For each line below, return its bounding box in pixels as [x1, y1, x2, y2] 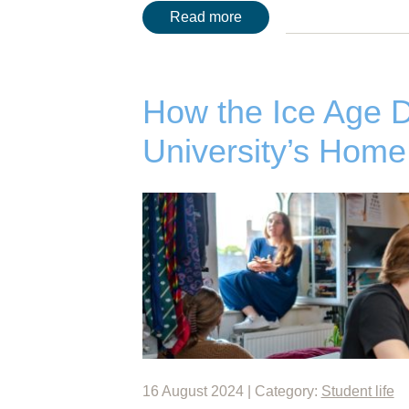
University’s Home [142, 132, 406, 171]
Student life [320, 383, 394, 399]
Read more [169, 9, 242, 26]
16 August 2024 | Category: [142, 383, 321, 399]
